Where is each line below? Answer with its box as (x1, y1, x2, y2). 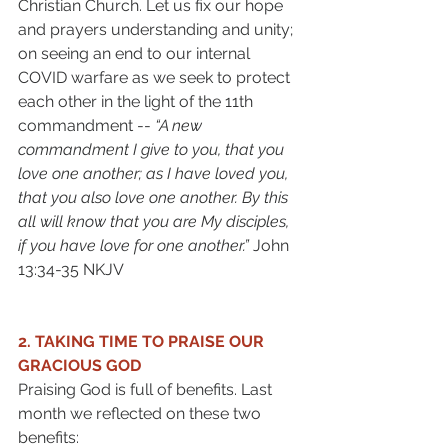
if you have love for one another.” (18, 235, 253, 255)
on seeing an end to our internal (18, 43, 254, 63)
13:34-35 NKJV (18, 259, 127, 279)
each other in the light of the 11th (18, 91, 257, 111)
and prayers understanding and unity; (18, 19, 297, 39)
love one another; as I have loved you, (18, 163, 292, 183)
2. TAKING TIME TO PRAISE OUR (18, 331, 268, 351)
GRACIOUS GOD (18, 355, 145, 375)
